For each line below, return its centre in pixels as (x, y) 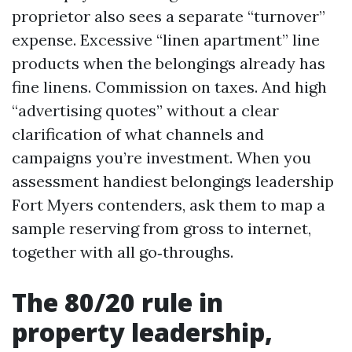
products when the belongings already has (169, 63)
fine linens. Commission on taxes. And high (169, 87)
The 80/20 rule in (117, 302)
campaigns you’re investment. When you (161, 158)
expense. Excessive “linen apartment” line (166, 40)
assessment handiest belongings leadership (173, 181)
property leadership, (142, 332)
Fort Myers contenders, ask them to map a (169, 205)
